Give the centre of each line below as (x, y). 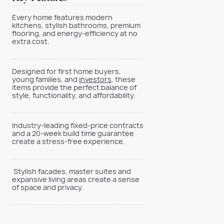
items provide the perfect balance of (74, 87)
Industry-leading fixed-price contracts (78, 125)
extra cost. (31, 41)
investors (95, 79)
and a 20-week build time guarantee (73, 133)
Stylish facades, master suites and (71, 171)
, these (123, 79)
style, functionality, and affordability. (74, 95)
